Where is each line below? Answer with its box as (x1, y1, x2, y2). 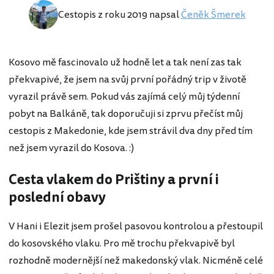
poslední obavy (9, 188, 106, 207)
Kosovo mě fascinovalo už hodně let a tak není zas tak (9, 55, 242, 70)
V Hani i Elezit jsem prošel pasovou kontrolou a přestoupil (9, 219, 263, 234)
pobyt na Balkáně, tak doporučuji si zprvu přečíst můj (9, 106, 243, 121)
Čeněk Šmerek (180, 7, 246, 22)
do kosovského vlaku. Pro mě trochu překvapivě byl (9, 236, 235, 251)
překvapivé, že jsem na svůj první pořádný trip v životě (9, 72, 246, 87)
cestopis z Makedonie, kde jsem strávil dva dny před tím (9, 124, 253, 138)
